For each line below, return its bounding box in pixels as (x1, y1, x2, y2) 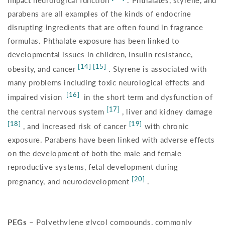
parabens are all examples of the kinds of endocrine (8, 9, 191, 19)
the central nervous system (8, 107, 107, 117)
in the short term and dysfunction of (81, 92, 213, 102)
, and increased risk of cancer (21, 122, 129, 131)
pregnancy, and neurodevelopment (8, 177, 132, 186)
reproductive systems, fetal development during (8, 162, 178, 172)
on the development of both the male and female (8, 149, 182, 158)
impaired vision (8, 92, 65, 102)
